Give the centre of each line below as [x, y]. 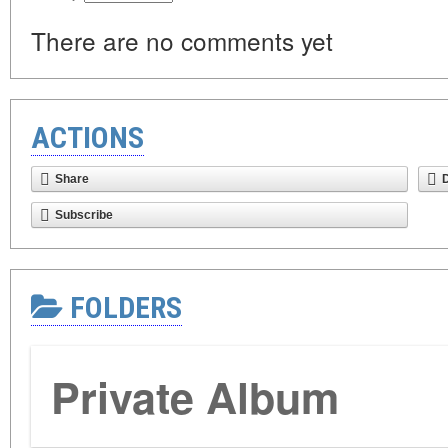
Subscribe [84, 215]
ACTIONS [87, 138]
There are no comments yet [182, 41]
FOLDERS [122, 308]
